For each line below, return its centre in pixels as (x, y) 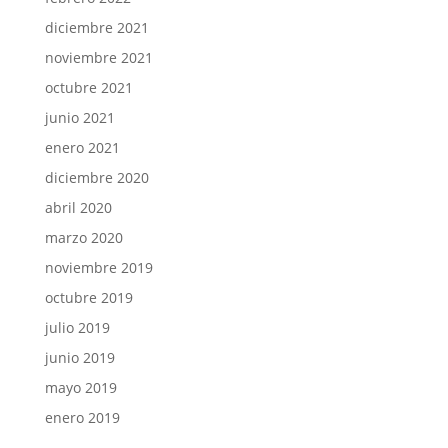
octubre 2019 (88, 297)
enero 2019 (82, 417)
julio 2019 (77, 327)
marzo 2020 (83, 237)
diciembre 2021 (96, 27)
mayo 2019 (80, 387)
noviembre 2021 (98, 57)
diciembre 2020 (96, 177)
